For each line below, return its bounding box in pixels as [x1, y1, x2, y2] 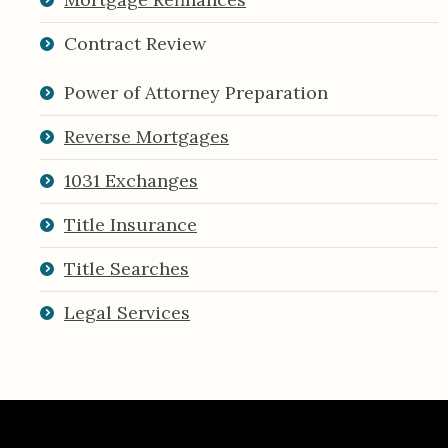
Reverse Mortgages [64, 124, 229, 148]
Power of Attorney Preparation [64, 80, 328, 104]
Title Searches [64, 256, 189, 280]
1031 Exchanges [64, 168, 198, 192]
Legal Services [64, 300, 190, 324]
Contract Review [64, 31, 206, 55]
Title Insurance [64, 212, 197, 236]
